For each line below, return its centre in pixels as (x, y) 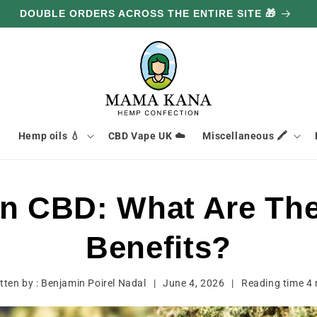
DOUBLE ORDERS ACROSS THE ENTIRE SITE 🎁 (148, 13)
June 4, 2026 (194, 283)
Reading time (274, 283)
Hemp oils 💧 (49, 136)
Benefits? (158, 247)
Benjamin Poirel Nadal (93, 283)
